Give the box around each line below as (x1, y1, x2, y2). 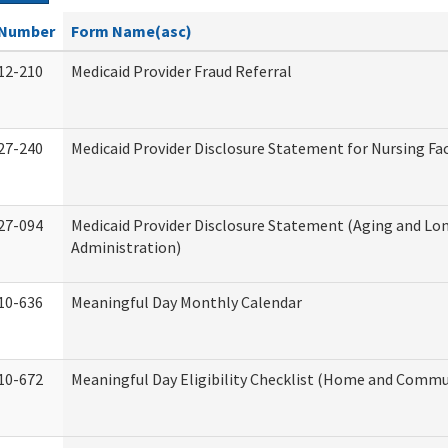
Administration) (71, 237, 181, 257)
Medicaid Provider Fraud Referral (71, 61, 292, 81)
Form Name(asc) (71, 21, 192, 41)
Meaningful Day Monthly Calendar (71, 292, 302, 312)
